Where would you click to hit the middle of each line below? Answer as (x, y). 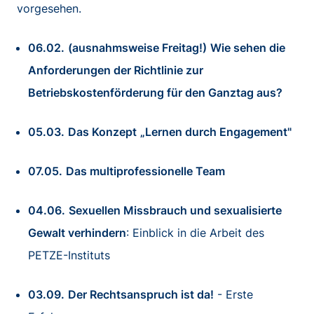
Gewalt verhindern (77, 232)
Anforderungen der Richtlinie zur (116, 70)
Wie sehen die (248, 47)
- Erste (233, 294)
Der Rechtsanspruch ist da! (141, 294)
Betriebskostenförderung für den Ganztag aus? (155, 92)
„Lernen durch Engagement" (216, 131)
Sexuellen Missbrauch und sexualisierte (175, 210)
